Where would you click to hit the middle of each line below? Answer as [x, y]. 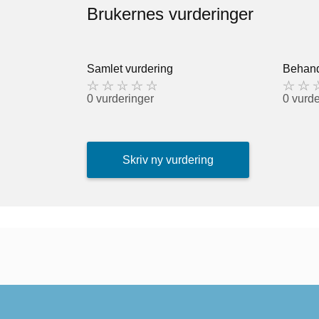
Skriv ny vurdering [168, 159]
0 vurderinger [120, 99]
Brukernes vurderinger [170, 14]
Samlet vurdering [130, 69]
